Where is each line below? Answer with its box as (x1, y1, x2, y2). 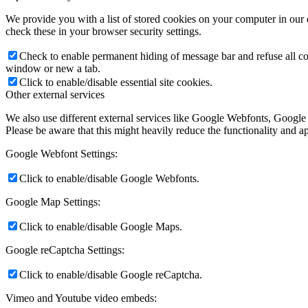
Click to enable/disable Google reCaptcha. (19, 269, 202, 281)
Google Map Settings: (5, 196, 100, 208)
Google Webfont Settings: (5, 148, 118, 160)
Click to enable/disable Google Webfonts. (19, 173, 199, 185)
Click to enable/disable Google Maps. (19, 221, 182, 233)
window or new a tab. (5, 63, 100, 75)
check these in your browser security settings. (5, 25, 201, 38)
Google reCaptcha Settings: (5, 244, 124, 256)
